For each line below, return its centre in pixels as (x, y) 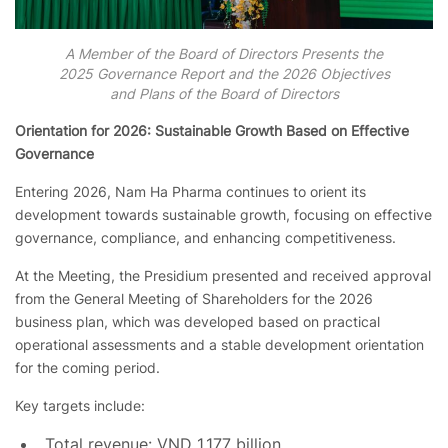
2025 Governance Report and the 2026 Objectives (224, 74)
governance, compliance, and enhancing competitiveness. (205, 238)
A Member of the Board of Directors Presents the (224, 54)
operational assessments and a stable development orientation (219, 345)
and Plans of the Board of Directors (224, 94)
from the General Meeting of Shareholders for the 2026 (194, 299)
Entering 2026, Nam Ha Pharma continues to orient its (190, 192)
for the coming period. (87, 368)
